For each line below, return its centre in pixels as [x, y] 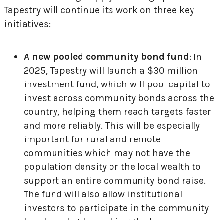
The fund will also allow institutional [103, 194]
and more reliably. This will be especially [112, 125]
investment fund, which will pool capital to [117, 84]
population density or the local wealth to [112, 166]
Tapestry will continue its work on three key [99, 10]
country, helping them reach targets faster [117, 111]
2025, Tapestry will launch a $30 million [111, 70]
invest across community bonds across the [119, 98]
